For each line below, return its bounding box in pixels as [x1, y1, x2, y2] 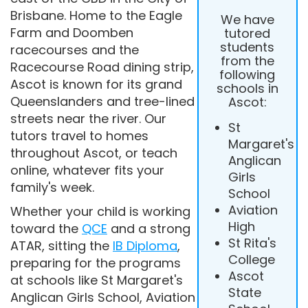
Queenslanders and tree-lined [10, 93, 195, 110]
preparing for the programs [10, 254, 181, 272]
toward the [10, 220, 82, 237]
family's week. [10, 179, 94, 196]
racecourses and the [10, 41, 139, 58]
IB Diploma [113, 237, 177, 254]
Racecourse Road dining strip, [10, 58, 194, 76]
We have [220, 10, 274, 28]
